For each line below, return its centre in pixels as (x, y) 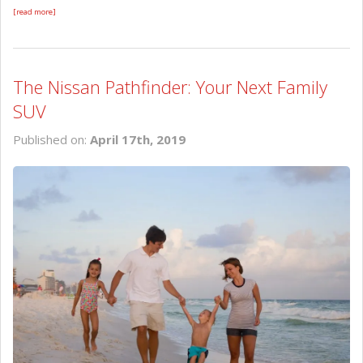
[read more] (34, 11)
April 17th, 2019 (138, 139)
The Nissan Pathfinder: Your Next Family (170, 86)
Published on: (51, 139)
